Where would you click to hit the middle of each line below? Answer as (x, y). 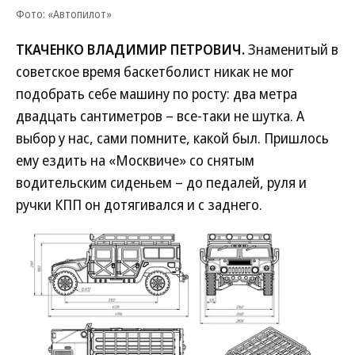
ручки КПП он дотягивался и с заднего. (139, 204)
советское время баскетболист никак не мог (155, 71)
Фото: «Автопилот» (64, 14)
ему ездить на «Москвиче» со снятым (135, 160)
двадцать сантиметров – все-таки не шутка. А (160, 116)
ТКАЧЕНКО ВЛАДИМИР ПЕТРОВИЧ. (130, 49)
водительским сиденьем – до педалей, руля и (161, 182)
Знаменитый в (292, 49)
